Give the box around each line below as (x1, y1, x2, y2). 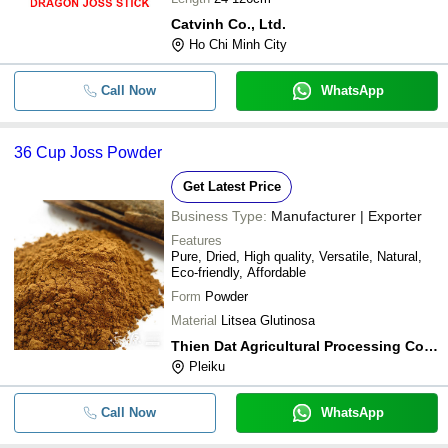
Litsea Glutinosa (221, 312, 315, 328)
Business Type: (171, 207, 267, 224)
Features (171, 232, 222, 248)
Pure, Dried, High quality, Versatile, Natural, (171, 248, 422, 264)
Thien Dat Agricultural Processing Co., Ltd (424, 337, 438, 354)
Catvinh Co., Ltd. (171, 15, 286, 32)
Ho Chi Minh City (189, 36, 287, 52)
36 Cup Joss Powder (14, 143, 162, 161)
